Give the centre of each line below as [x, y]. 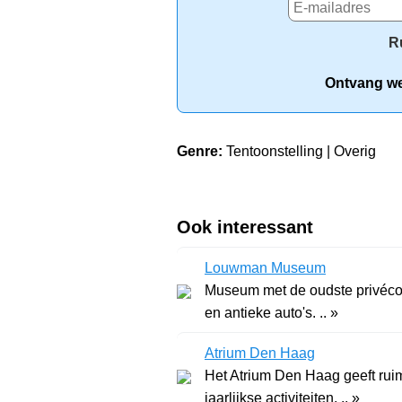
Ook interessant [245, 227]
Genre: [200, 151]
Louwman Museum [265, 267]
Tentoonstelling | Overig [299, 151]
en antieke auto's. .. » [329, 312]
